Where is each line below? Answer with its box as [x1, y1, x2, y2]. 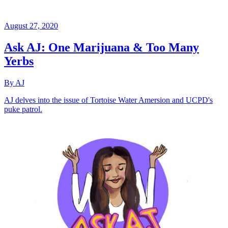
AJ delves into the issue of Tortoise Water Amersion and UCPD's [4, 95, 213, 104]
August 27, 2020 [4, 21, 58, 31]
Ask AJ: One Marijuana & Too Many [4, 41, 199, 54]
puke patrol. [4, 104, 42, 113]
